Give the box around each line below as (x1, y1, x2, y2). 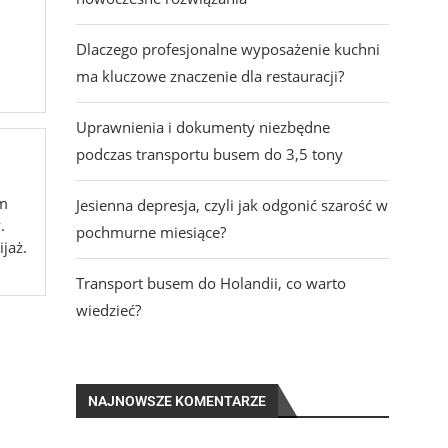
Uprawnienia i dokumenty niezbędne (75, 117, 330, 138)
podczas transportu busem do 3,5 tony (75, 144, 343, 165)
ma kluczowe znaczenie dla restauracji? (75, 66, 344, 87)
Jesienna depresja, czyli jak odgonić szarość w (75, 195, 388, 216)
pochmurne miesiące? (75, 222, 226, 243)
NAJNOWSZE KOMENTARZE (87, 393, 266, 410)
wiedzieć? (75, 300, 141, 321)
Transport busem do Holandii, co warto (75, 273, 346, 294)
